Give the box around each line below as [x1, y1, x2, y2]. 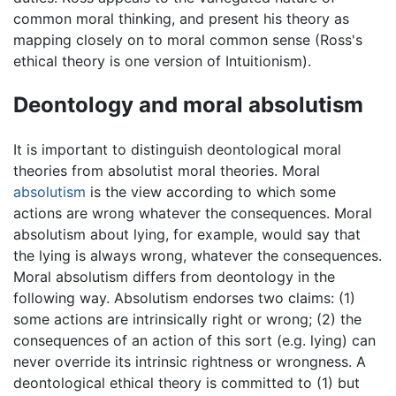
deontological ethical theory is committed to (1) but [13, 373, 360, 392]
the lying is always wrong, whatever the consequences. [13, 246, 382, 264]
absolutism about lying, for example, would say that [13, 225, 361, 243]
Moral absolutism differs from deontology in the [13, 267, 335, 286]
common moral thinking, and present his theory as [13, 9, 349, 27]
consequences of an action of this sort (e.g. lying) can [13, 331, 376, 349]
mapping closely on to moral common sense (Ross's [13, 30, 362, 49]
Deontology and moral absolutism [13, 91, 363, 118]
